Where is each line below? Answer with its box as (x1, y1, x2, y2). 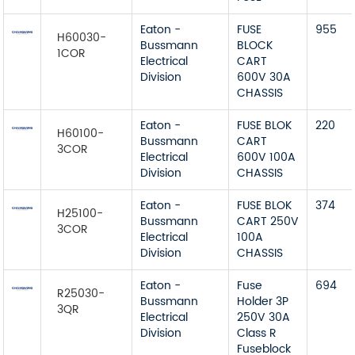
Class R (237, 324, 277, 342)
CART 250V (237, 212, 300, 231)
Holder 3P (237, 292, 289, 311)
